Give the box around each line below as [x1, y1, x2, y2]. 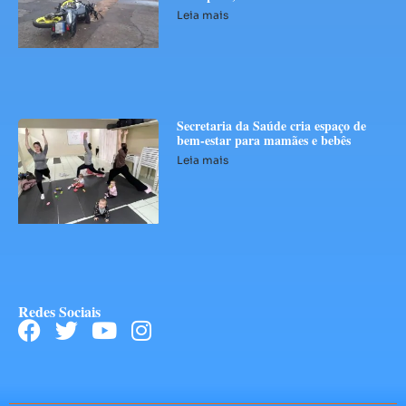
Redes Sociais [18, 300, 101, 322]
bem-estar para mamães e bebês [177, 130, 352, 150]
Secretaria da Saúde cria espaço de [177, 116, 367, 136]
